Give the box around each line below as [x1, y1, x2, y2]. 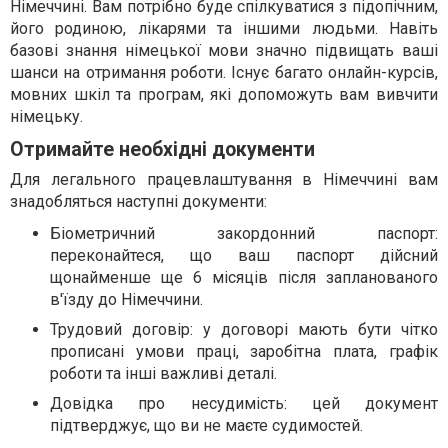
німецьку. [10, 106, 83, 126]
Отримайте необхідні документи [10, 137, 315, 161]
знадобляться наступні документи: [10, 191, 267, 211]
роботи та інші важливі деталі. [50, 363, 277, 383]
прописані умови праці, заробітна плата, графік [50, 341, 438, 361]
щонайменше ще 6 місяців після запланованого [50, 267, 438, 287]
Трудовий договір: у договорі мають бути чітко [50, 319, 438, 339]
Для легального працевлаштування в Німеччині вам [10, 169, 438, 189]
